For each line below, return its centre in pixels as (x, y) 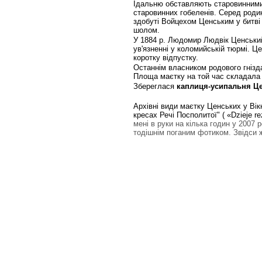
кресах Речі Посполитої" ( (179, 115)
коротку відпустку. (166, 58)
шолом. (146, 30)
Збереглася (155, 86)
